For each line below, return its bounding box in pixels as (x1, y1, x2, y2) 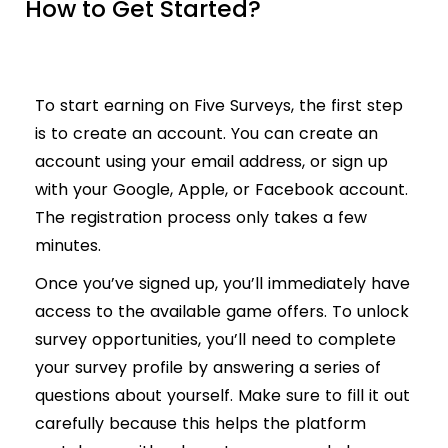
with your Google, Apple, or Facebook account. (35, 178, 408, 202)
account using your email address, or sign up (35, 150, 388, 174)
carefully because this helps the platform (35, 412, 366, 436)
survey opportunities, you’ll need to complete (35, 328, 396, 352)
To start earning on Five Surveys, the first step (35, 94, 403, 118)
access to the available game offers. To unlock (35, 300, 409, 324)
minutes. (35, 234, 101, 258)
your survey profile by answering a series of (35, 356, 381, 380)
